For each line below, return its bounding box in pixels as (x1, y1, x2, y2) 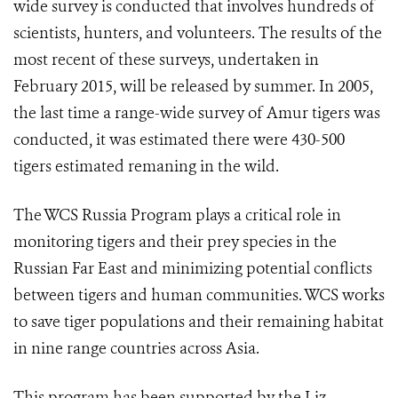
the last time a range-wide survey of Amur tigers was (13, 102, 380, 124)
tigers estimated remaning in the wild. (13, 155, 279, 178)
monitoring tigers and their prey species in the (13, 231, 337, 253)
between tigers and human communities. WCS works (13, 284, 385, 306)
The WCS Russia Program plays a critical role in (13, 204, 341, 227)
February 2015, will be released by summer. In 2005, (13, 76, 373, 98)
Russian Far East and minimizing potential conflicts (13, 258, 372, 280)
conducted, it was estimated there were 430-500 (13, 129, 345, 151)
